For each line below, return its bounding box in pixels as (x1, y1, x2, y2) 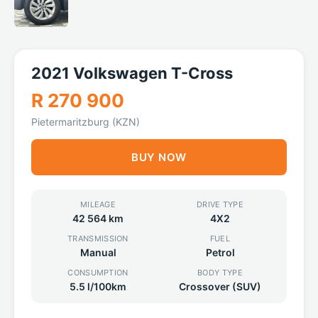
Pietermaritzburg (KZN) (31, 116, 140, 128)
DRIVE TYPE (197, 199, 243, 209)
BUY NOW (131, 150, 187, 164)
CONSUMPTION (67, 268, 128, 278)
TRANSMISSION (67, 234, 128, 243)
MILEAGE (79, 199, 116, 209)
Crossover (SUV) (179, 280, 261, 292)
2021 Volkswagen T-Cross (31, 64, 233, 82)
